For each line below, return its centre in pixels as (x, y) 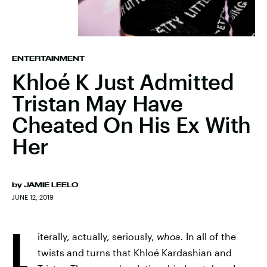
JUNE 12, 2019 (33, 197)
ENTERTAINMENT (48, 58)
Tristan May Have (97, 103)
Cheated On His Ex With (132, 125)
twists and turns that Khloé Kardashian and (135, 252)
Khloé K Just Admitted (123, 82)
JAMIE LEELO (51, 185)
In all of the (211, 236)
